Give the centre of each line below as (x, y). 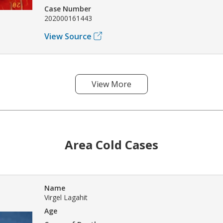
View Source (68, 36)
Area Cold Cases (111, 144)
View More (111, 84)
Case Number (68, 8)
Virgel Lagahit (66, 197)
